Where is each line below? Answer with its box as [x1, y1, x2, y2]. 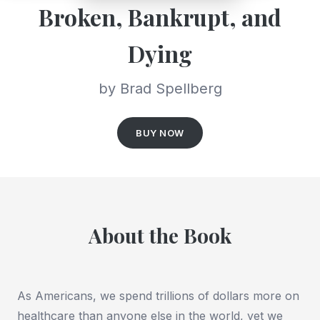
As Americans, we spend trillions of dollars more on [17, 289, 299, 304]
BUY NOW [136, 127, 184, 139]
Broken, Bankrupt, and [39, 1, 281, 33]
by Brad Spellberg [98, 80, 222, 98]
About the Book [89, 222, 231, 249]
